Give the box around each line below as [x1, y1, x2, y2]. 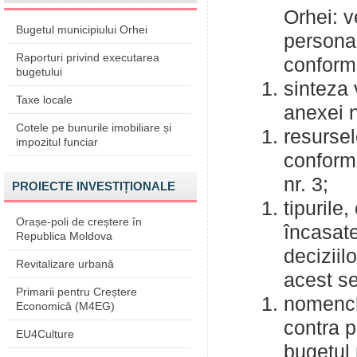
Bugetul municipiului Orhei [16, 23, 147, 36]
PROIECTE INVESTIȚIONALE [12, 179, 175, 193]
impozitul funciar [16, 135, 98, 148]
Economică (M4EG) [16, 300, 115, 312]
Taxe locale [16, 93, 73, 106]
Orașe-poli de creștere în [16, 215, 142, 228]
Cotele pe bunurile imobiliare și [16, 121, 171, 134]
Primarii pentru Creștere [16, 285, 137, 298]
